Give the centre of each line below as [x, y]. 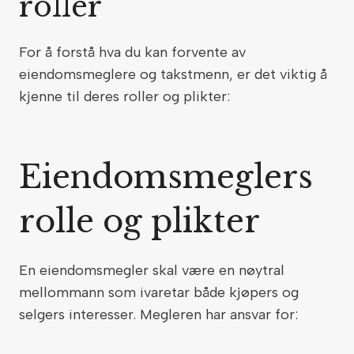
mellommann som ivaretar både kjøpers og [159, 292]
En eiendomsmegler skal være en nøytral [152, 270]
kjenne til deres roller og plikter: [128, 96]
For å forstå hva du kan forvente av [132, 52]
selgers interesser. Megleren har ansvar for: [160, 314]
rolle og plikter [144, 221]
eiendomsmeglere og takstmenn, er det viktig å [173, 74]
